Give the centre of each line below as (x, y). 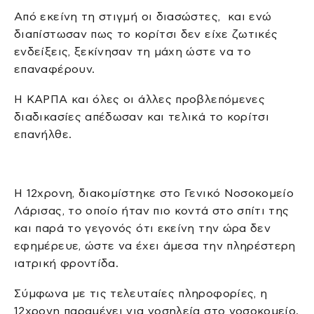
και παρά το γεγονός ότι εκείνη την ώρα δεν (143, 228)
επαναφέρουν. (55, 69)
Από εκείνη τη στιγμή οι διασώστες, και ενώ (143, 16)
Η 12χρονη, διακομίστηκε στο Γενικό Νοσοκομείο (154, 193)
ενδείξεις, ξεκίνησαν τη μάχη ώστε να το (133, 51)
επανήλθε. (43, 134)
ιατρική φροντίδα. (67, 263)
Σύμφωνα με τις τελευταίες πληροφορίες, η (141, 294)
